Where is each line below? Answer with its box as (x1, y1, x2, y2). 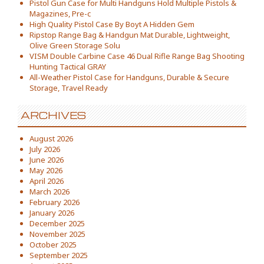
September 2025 (29, 250, 88, 260)
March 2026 (29, 186, 70, 197)
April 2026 (29, 176, 64, 186)
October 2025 (29, 239, 77, 250)
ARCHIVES (21, 109, 86, 121)
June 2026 (29, 154, 64, 165)
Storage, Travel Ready (29, 82, 108, 93)
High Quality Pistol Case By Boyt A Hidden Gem (29, 19, 194, 29)
